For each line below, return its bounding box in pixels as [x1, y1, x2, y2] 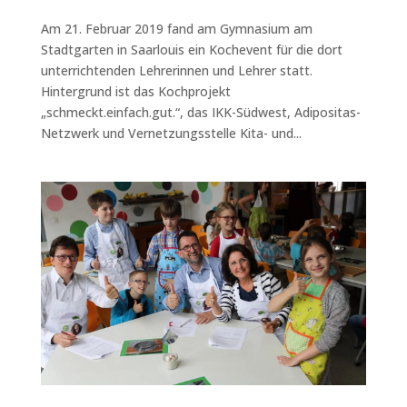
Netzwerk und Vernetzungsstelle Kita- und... [40, 124, 302, 142]
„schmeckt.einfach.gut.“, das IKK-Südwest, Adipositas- [40, 103, 361, 121]
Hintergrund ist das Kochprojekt [40, 82, 231, 100]
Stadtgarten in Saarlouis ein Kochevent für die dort [40, 40, 342, 58]
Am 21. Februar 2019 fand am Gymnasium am [40, 19, 313, 37]
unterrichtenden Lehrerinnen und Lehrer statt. [40, 61, 313, 79]
